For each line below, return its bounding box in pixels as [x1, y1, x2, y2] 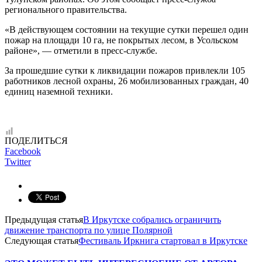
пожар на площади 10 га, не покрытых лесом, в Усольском [5, 35, 238, 45]
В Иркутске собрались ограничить [83, 214, 221, 225]
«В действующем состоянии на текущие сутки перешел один [5, 24, 249, 35]
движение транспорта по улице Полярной [5, 225, 173, 235]
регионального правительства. [5, 4, 127, 15]
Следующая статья [5, 235, 78, 246]
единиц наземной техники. [5, 86, 113, 96]
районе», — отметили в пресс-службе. [5, 45, 157, 56]
